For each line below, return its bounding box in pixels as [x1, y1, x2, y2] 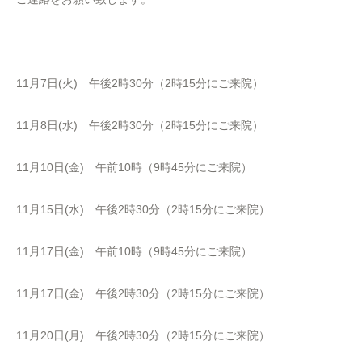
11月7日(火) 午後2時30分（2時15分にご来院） [16, 77, 263, 90]
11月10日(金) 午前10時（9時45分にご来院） [16, 161, 252, 174]
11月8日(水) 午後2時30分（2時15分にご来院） [16, 119, 263, 132]
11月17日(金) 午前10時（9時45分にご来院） [16, 245, 252, 258]
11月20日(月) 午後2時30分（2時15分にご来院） [16, 329, 270, 342]
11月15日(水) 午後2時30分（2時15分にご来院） [16, 203, 270, 216]
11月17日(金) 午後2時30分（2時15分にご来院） [16, 287, 270, 300]
